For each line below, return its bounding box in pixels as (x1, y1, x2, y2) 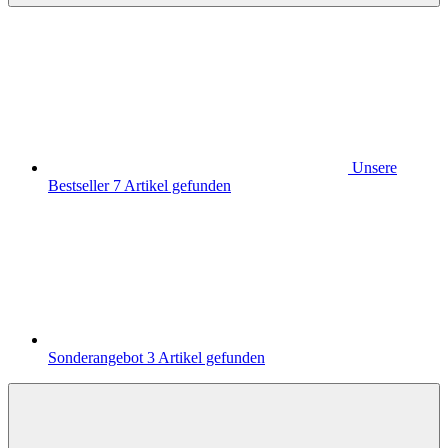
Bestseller (48, 177, 113, 194)
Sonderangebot (48, 349, 147, 366)
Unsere (352, 159, 397, 176)
